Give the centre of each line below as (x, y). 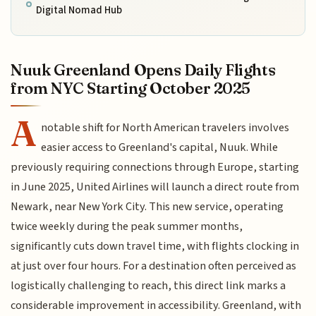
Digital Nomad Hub (79, 10)
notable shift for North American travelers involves (165, 127)
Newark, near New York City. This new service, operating (147, 206)
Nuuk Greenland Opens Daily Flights (143, 69)
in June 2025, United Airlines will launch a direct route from (155, 187)
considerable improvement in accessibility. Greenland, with (156, 305)
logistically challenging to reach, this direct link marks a (148, 285)
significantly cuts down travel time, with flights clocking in (155, 246)
